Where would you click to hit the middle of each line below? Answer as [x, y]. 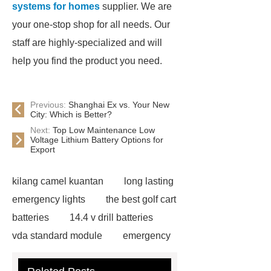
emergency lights [49, 199]
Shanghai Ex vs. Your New [119, 105]
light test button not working [70, 254]
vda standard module [57, 236]
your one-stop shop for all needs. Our [91, 24]
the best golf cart [141, 199]
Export [43, 149]
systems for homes [56, 6]
